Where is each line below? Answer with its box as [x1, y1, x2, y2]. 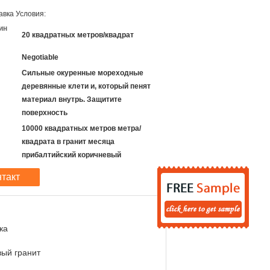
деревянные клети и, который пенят [22, 82, 151, 90]
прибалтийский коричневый [22, 151, 121, 159]
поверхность [22, 108, 67, 117]
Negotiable [22, 53, 58, 61]
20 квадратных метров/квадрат [22, 31, 134, 39]
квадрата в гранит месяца [22, 137, 115, 146]
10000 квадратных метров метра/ [22, 124, 141, 133]
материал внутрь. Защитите [22, 95, 122, 104]
